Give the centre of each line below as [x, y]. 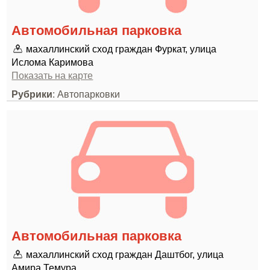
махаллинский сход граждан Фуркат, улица [121, 49]
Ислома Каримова [53, 62]
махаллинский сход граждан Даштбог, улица [125, 254]
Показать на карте [52, 75]
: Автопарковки [86, 94]
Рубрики [32, 94]
